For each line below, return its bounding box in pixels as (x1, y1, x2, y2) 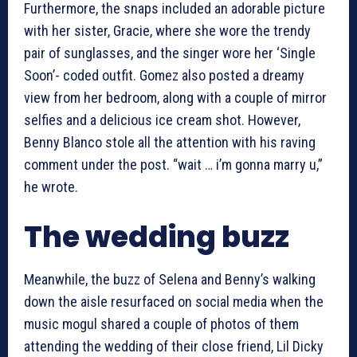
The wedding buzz (24, 217, 289, 258)
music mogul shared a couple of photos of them (24, 316, 299, 333)
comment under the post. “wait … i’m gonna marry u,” (24, 156, 323, 174)
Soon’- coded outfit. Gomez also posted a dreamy (24, 67, 304, 84)
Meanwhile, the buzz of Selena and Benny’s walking (24, 271, 316, 288)
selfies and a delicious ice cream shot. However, (24, 112, 300, 129)
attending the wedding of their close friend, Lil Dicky (24, 338, 324, 355)
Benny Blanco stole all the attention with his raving (24, 134, 316, 151)
